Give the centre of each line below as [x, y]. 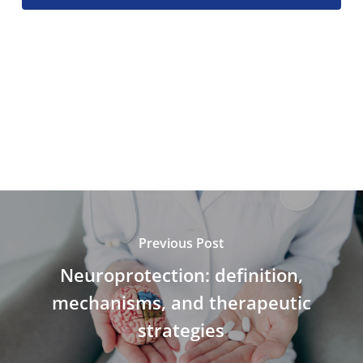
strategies [181, 329]
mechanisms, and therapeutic [181, 302]
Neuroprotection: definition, [181, 274]
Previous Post [181, 243]
